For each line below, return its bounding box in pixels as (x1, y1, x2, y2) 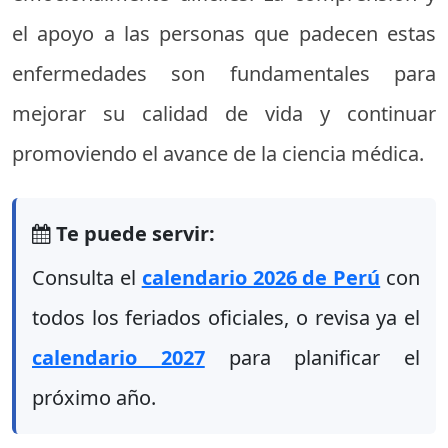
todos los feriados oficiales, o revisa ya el (32, 304, 420, 331)
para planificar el (204, 344, 420, 371)
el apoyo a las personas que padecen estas (12, 20, 436, 47)
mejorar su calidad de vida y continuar (12, 100, 436, 127)
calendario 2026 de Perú (141, 264, 381, 291)
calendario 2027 (32, 344, 205, 371)
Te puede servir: (51, 220, 215, 247)
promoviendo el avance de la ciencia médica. (12, 140, 424, 167)
